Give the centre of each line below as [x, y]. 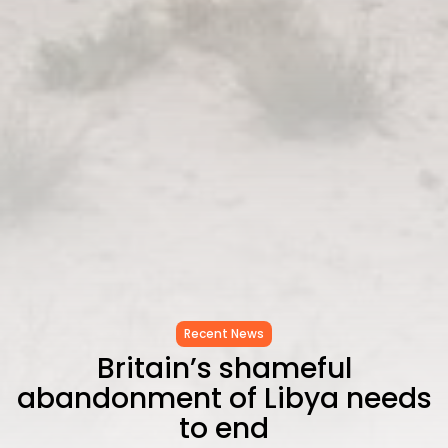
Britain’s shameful [224, 368]
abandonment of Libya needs [224, 398]
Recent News [224, 333]
